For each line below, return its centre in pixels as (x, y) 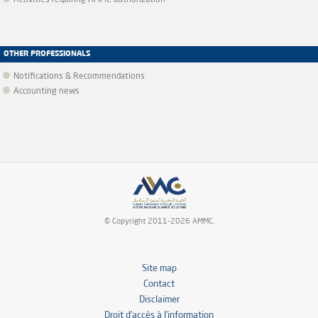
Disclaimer (159, 300)
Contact (159, 284)
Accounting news (46, 92)
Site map (159, 268)
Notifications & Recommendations (79, 77)
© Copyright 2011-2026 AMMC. (159, 222)
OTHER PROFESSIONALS (47, 54)
